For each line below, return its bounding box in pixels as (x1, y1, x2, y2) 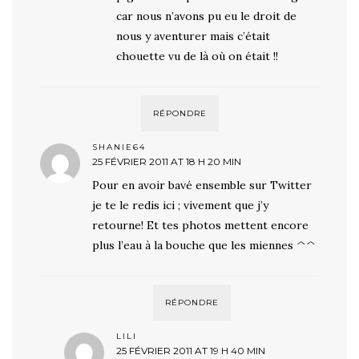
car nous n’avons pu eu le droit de (116, 9, 296, 24)
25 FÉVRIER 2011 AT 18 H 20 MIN (92, 155, 241, 168)
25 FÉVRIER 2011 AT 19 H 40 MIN (116, 345, 265, 357)
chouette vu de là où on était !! (116, 49, 278, 64)
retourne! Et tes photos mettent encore (92, 218, 309, 233)
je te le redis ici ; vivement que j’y (92, 198, 268, 213)
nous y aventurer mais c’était (116, 29, 270, 44)
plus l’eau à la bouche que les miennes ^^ (92, 238, 316, 253)
